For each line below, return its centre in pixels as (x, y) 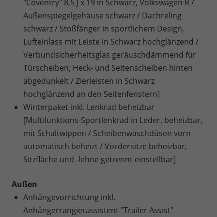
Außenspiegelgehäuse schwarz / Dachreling (102, 15)
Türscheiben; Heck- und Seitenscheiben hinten (108, 68)
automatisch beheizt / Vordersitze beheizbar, (105, 146)
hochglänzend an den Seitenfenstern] (92, 94)
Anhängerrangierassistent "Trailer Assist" (98, 210)
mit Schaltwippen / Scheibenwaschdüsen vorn (107, 133)
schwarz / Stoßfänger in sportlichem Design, (104, 29)
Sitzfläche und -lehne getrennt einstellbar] (100, 159)
